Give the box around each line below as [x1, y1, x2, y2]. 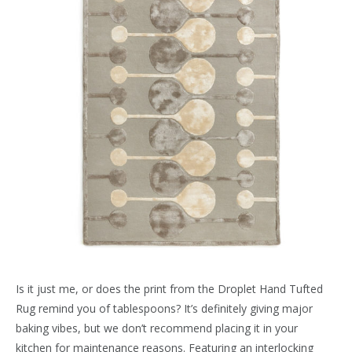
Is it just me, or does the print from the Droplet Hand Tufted [16, 281, 323, 297]
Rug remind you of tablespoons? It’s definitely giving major [16, 301, 313, 317]
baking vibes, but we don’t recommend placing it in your [16, 321, 298, 336]
